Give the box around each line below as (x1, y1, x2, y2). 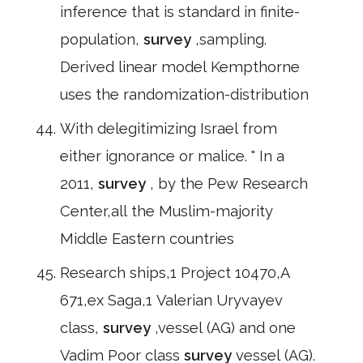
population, (60, 31, 143, 48)
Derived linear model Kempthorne (60, 58, 300, 75)
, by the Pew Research (150, 175, 308, 192)
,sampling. (195, 31, 267, 48)
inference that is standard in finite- (60, 3, 300, 20)
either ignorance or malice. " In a (60, 147, 284, 164)
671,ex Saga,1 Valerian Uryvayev (60, 292, 283, 309)
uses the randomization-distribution (60, 86, 309, 103)
